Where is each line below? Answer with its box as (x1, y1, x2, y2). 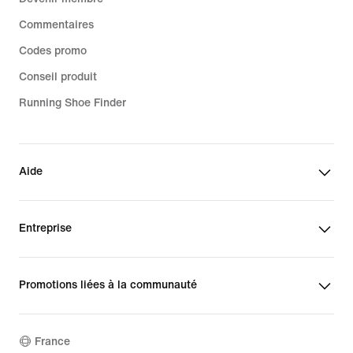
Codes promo (19, 44, 87, 57)
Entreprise (19, 221, 72, 234)
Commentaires (19, 18, 94, 31)
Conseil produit (19, 70, 97, 83)
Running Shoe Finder (19, 96, 126, 109)
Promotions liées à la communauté (19, 278, 197, 291)
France (35, 336, 70, 348)
